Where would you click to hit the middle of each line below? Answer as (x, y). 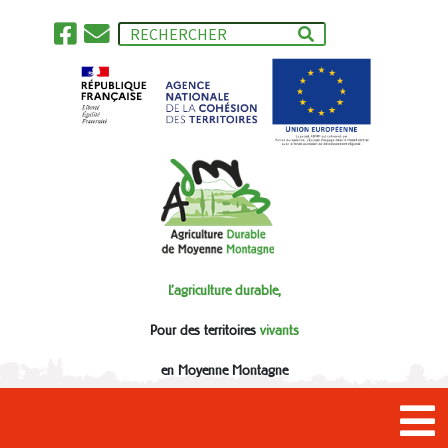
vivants (279, 331)
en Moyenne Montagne (224, 371)
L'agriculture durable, (224, 291)
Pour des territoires (204, 331)
